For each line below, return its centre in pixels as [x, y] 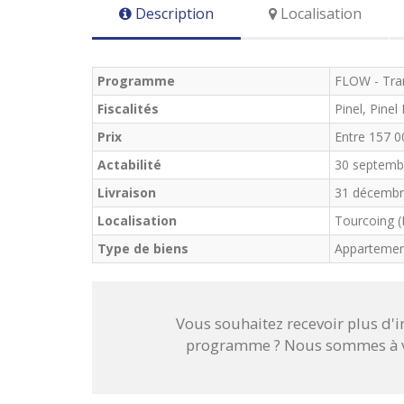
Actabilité [129, 165]
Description [173, 14]
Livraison [127, 193]
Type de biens [143, 248]
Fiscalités [128, 109]
